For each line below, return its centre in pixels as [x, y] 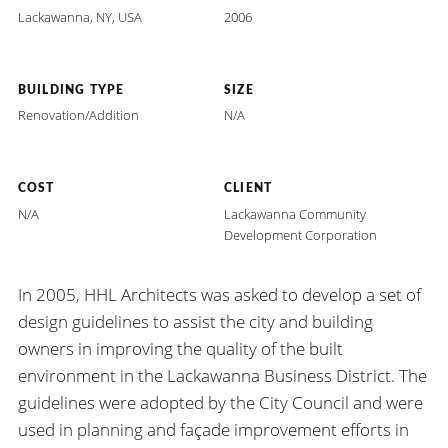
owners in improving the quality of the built [180, 349]
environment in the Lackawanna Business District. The [222, 376]
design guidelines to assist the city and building [195, 322]
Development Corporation [300, 234]
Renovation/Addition [78, 115]
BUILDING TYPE [71, 89]
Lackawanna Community [295, 213]
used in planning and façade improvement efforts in [213, 430]
